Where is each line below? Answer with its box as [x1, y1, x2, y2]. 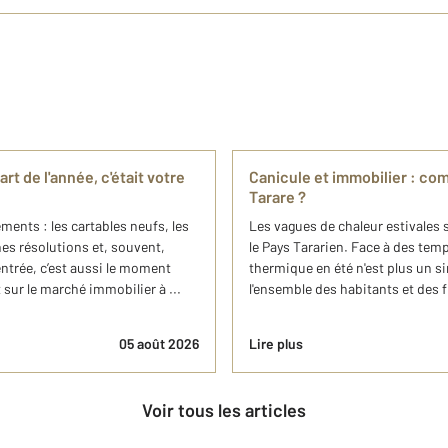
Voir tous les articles [152, 399, 306, 421]
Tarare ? [249, 187, 306, 206]
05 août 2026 [119, 335, 199, 352]
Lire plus [249, 335, 303, 352]
